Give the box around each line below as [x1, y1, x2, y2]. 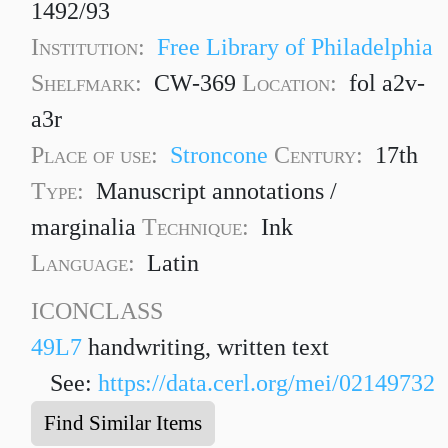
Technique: [142, 214, 256, 241]
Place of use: [31, 142, 165, 169]
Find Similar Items [44, 411, 203, 436]
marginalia [31, 214, 143, 241]
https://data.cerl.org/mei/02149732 [97, 370, 435, 397]
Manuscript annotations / [96, 178, 338, 205]
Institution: [31, 34, 152, 61]
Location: [242, 70, 344, 97]
